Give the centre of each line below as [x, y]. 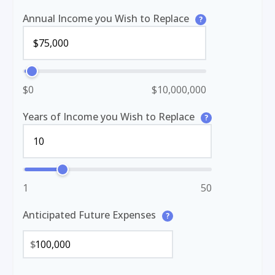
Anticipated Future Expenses [91, 215]
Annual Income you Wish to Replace [107, 18]
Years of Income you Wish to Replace [110, 117]
